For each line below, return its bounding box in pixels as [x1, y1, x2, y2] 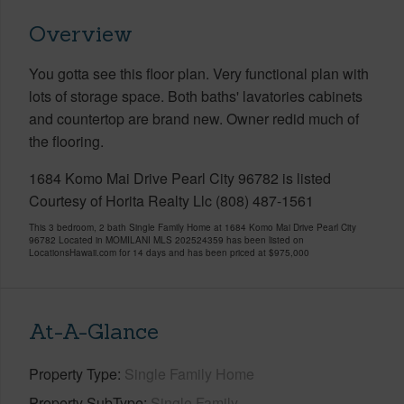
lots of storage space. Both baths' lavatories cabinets [29, 85, 363, 106]
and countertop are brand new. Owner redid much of [29, 107, 359, 129]
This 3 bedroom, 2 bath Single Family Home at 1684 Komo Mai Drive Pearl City [29, 220, 356, 234]
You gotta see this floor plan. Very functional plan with [29, 62, 369, 84]
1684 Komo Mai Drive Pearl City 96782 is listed [29, 167, 331, 188]
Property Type [29, 363, 117, 384]
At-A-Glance [29, 317, 159, 345]
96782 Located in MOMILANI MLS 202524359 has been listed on [29, 233, 304, 246]
